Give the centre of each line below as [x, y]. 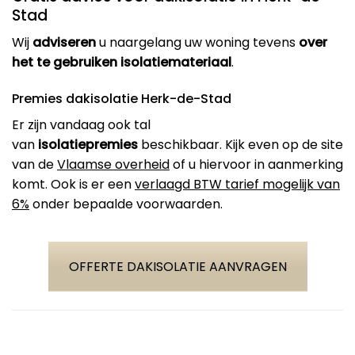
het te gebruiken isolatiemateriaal [122, 63]
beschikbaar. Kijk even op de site [240, 145]
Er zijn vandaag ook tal [81, 125]
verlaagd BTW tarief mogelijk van [237, 185]
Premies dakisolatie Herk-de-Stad [122, 99]
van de [34, 165]
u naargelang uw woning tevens [197, 43]
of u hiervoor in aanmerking [256, 165]
